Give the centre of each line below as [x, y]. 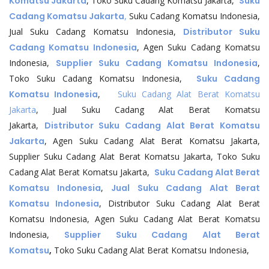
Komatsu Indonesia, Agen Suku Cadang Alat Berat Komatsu [134, 219]
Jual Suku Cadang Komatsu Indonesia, [96, 32]
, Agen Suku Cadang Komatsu [198, 47]
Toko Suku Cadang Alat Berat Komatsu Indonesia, [150, 250]
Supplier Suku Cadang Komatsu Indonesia [157, 63]
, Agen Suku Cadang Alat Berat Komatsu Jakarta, [152, 141]
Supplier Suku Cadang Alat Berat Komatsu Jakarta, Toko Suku [134, 156]
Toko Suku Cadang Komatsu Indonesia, [103, 78]
